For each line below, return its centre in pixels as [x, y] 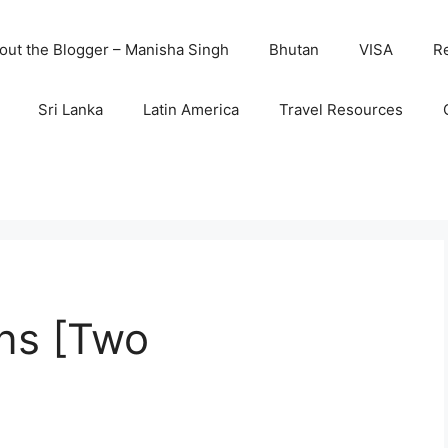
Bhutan [293, 49]
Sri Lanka [70, 109]
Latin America [190, 109]
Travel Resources [340, 109]
